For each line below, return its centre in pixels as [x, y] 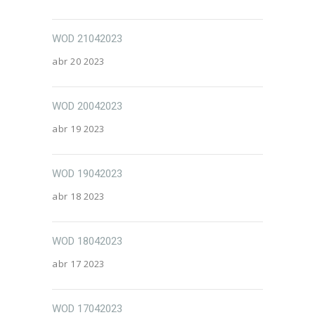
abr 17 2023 [78, 264]
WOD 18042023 [87, 241]
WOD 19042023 [87, 174]
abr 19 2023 [78, 129]
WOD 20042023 [87, 106]
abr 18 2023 [78, 196]
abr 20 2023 [78, 61]
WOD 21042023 [87, 39]
